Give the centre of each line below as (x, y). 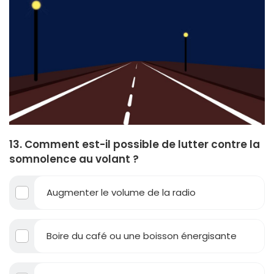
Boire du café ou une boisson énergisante (142, 236)
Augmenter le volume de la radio (121, 193)
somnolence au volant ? (74, 159)
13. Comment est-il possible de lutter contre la (135, 145)
